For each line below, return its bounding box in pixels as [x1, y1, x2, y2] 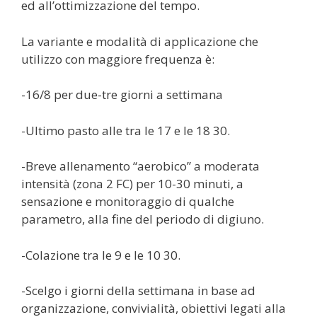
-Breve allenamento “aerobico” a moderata [21, 158, 260, 175]
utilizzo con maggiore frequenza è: [21, 50, 214, 67]
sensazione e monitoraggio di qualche [21, 193, 234, 210]
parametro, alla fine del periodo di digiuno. [21, 211, 264, 228]
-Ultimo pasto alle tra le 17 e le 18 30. [21, 122, 230, 139]
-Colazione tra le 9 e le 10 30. [21, 246, 180, 263]
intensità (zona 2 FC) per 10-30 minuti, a [21, 175, 243, 192]
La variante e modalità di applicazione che [21, 33, 258, 50]
